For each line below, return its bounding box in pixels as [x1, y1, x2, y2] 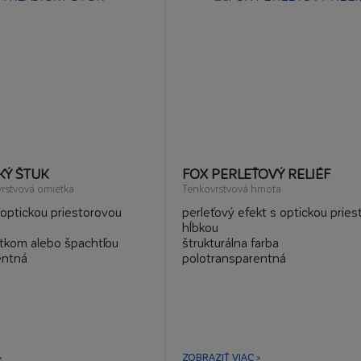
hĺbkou [181, 219, 218, 234]
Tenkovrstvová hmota [181, 182, 281, 194]
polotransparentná [181, 250, 286, 265]
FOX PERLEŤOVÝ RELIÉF [181, 165, 330, 181]
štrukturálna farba [181, 234, 279, 250]
